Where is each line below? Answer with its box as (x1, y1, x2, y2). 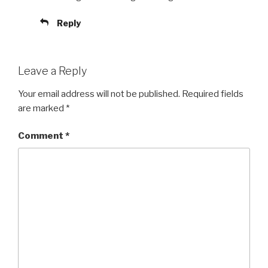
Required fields (182, 88, 243, 99)
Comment (18, 130, 65, 142)
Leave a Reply (18, 65, 87, 78)
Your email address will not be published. (18, 88, 180, 99)
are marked (18, 102, 66, 114)
